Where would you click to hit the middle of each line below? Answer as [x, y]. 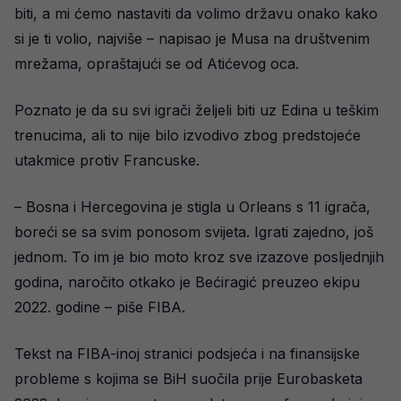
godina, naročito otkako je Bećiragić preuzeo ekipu [187, 282]
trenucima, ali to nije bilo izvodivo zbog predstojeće [188, 135]
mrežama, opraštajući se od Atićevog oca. [157, 64]
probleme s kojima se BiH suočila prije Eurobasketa [188, 379]
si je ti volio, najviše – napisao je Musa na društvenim [192, 38]
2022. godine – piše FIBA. [100, 307]
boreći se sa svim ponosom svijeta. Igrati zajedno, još [194, 232]
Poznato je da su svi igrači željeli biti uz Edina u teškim [196, 110]
